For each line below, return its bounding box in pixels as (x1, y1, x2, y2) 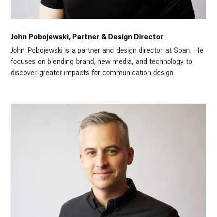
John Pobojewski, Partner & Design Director (11, 34, 164, 41)
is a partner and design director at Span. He (62, 47, 203, 55)
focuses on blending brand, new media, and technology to (11, 59, 192, 66)
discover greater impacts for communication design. (11, 70, 175, 77)
